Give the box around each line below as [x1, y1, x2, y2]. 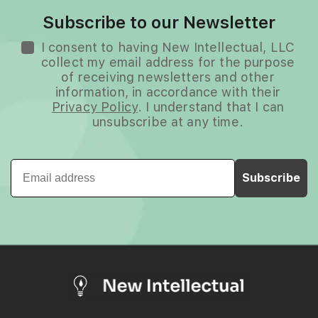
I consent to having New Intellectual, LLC [40, 39, 295, 55]
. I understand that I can [138, 99, 285, 114]
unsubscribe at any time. [92, 114, 243, 129]
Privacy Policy [51, 99, 138, 114]
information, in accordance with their [55, 84, 280, 99]
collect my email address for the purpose [40, 54, 295, 70]
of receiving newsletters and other [61, 69, 275, 84]
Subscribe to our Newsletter [43, 11, 275, 33]
